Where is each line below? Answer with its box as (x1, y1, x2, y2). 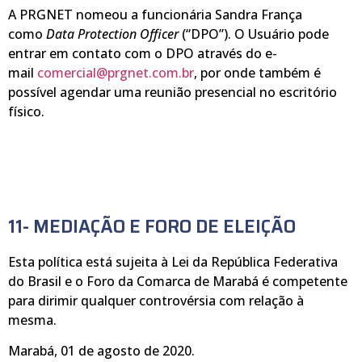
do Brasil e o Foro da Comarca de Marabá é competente (8, 271, 347, 290)
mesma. (8, 310, 57, 329)
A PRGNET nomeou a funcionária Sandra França (8, 5, 302, 23)
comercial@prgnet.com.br (37, 63, 194, 82)
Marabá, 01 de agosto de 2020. (8, 342, 195, 360)
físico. (8, 102, 44, 120)
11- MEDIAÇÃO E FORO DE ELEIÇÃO (8, 212, 296, 241)
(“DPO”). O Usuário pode (182, 24, 329, 43)
